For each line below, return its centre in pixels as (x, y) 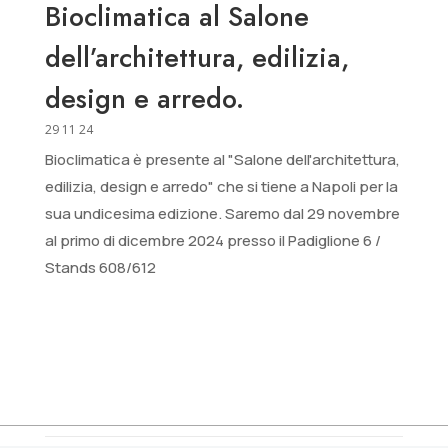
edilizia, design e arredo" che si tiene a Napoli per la (221, 187)
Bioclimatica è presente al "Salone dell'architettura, (222, 160)
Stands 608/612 (100, 268)
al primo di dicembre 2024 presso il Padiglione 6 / (212, 241)
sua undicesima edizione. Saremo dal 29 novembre (222, 214)
